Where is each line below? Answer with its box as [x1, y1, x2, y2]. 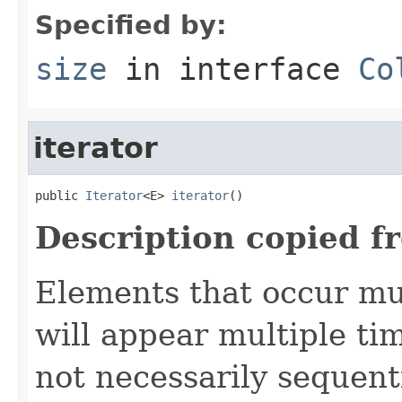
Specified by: [35, 9, 227, 40]
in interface [107, 50, 358, 87]
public [35, 188, 85, 203]
